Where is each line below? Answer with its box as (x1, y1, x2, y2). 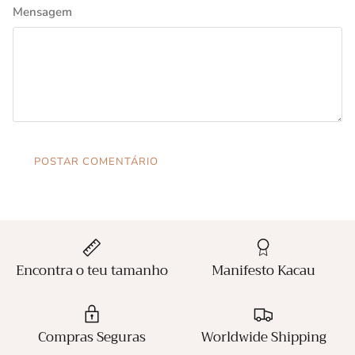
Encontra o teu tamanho (16, 259, 168, 283)
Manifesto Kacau (211, 259, 315, 283)
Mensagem (13, 4, 72, 21)
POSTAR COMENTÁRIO (33, 155, 159, 170)
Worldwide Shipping (200, 326, 326, 349)
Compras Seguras (38, 326, 146, 349)
